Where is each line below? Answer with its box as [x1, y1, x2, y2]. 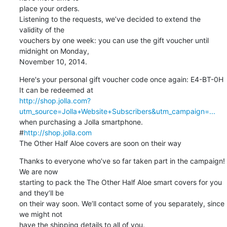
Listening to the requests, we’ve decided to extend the [19, 14, 201, 23]
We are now [19, 167, 60, 176]
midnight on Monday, [19, 46, 91, 55]
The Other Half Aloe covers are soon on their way [19, 138, 181, 147]
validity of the [19, 25, 66, 34]
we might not [19, 209, 64, 218]
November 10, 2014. [19, 57, 87, 66]
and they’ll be [19, 188, 66, 197]
